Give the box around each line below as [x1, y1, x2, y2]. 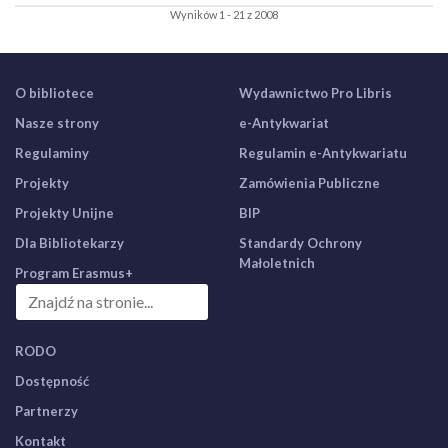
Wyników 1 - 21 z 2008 [170, 8, 278, 21]
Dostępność [15, 373, 89, 389]
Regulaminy [15, 145, 89, 161]
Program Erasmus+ [15, 265, 133, 281]
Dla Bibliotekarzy [15, 235, 124, 251]
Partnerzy [15, 403, 78, 419]
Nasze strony [15, 115, 99, 131]
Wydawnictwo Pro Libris [239, 85, 392, 101]
